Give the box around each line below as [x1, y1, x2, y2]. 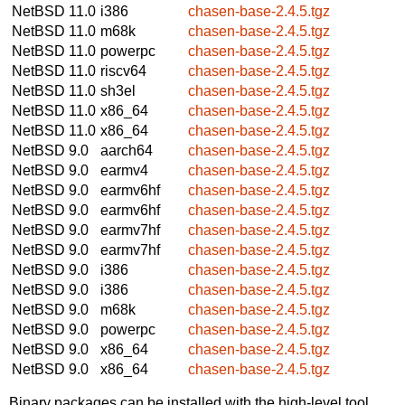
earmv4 [100, 162, 148, 178]
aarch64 [100, 142, 153, 158]
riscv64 [100, 62, 146, 79]
